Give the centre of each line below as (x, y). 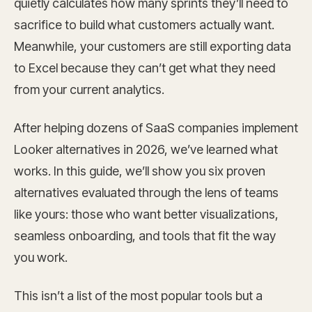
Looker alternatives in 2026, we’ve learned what (146, 149)
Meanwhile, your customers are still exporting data (153, 46)
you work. (42, 257)
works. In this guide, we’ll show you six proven (140, 171)
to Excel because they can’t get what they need (145, 68)
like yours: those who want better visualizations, (146, 214)
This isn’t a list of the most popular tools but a (138, 296)
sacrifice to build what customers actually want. (144, 25)
